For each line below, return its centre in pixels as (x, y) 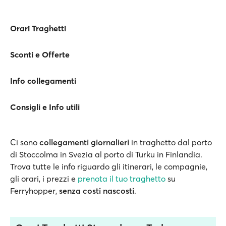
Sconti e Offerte (40, 54)
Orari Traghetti (38, 28)
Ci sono (25, 142)
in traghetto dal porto (171, 142)
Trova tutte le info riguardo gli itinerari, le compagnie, (109, 166)
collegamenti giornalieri (84, 142)
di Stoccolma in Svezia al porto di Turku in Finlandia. (106, 154)
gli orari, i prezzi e (44, 179)
